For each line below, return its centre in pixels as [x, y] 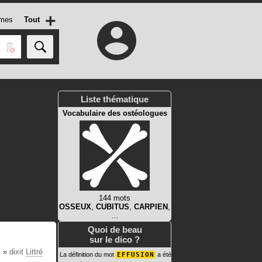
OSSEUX [75, 207]
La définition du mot [88, 254]
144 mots [115, 198]
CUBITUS [113, 207]
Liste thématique [115, 99]
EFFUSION [136, 255]
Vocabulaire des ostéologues [115, 113]
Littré [34, 252]
